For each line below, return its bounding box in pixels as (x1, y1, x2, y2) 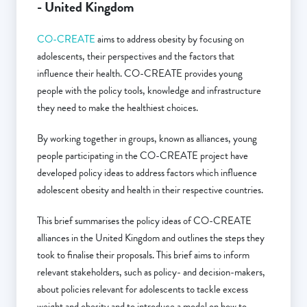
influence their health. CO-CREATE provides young (37, 66, 243, 82)
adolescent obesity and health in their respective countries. (37, 182, 263, 198)
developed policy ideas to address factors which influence (37, 165, 257, 181)
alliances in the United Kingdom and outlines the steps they (37, 230, 265, 246)
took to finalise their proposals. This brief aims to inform (37, 247, 249, 263)
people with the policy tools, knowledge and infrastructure (37, 83, 261, 99)
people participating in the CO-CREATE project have (37, 148, 248, 164)
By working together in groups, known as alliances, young (37, 131, 257, 147)
